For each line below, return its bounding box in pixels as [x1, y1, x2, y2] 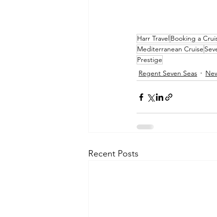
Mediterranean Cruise [137, 45, 203, 54]
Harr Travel [137, 34, 170, 43]
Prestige [137, 55, 162, 64]
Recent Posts [88, 148, 139, 159]
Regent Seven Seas [139, 68, 197, 77]
